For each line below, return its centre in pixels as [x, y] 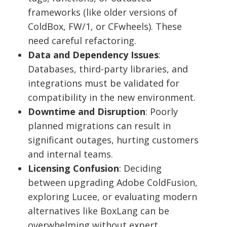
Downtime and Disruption [87, 111]
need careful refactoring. [82, 40]
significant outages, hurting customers [113, 140]
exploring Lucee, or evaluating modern [112, 196]
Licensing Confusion [73, 168]
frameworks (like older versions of [103, 12]
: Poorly [162, 111]
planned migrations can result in [99, 125]
